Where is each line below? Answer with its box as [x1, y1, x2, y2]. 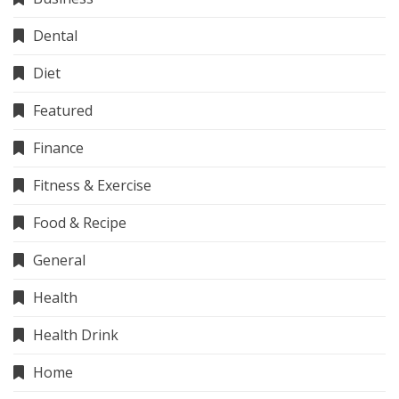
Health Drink [33, 324, 118, 345]
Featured [33, 100, 93, 120]
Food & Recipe [33, 212, 126, 232]
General [33, 249, 85, 270]
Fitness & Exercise [33, 175, 151, 195]
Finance [33, 137, 84, 158]
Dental [33, 25, 77, 45]
